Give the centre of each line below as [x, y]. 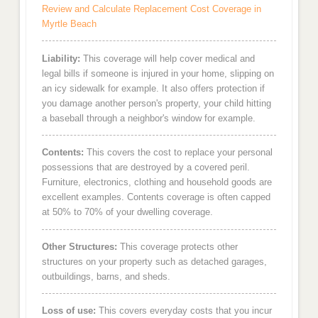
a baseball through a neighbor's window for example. [148, 118]
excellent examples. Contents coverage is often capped [156, 197]
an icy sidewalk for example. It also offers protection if [153, 88]
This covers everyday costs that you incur [183, 311]
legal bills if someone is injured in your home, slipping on [158, 73]
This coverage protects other [177, 246]
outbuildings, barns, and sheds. [106, 276]
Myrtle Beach [69, 24]
